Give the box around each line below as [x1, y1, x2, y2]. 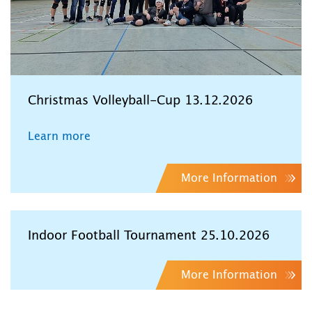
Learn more [28, 130, 91, 142]
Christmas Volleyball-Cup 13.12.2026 [28, 94, 253, 107]
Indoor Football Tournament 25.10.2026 [28, 229, 270, 242]
